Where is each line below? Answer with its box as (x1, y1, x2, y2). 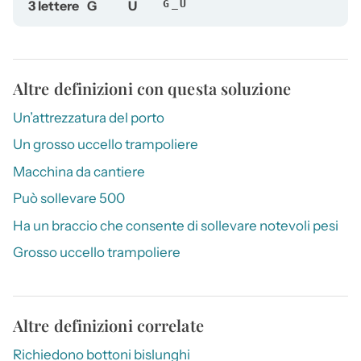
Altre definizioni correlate (13, 314, 204, 337)
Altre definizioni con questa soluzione (13, 77, 291, 100)
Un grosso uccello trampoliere (13, 136, 198, 153)
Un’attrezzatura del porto (13, 110, 164, 127)
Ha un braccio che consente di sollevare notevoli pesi (13, 217, 338, 234)
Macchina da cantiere (13, 163, 145, 180)
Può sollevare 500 (13, 190, 125, 207)
